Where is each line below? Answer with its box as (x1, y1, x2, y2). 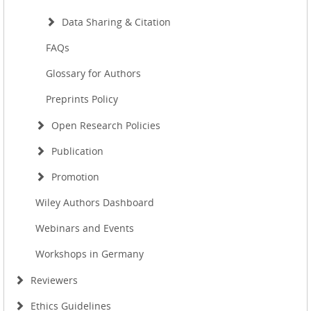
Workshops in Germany (35, 246, 144, 260)
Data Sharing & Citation (59, 15, 171, 28)
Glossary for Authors (46, 66, 141, 80)
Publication (49, 144, 103, 158)
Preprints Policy (46, 92, 118, 106)
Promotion (49, 169, 99, 183)
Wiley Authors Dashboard (35, 195, 154, 209)
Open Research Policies (49, 118, 160, 132)
